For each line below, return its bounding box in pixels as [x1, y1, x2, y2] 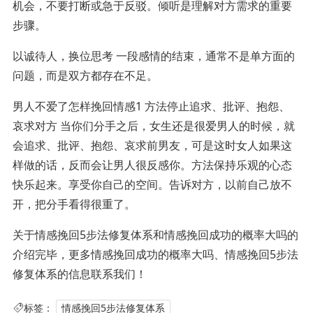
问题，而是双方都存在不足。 [12, 67, 158, 83]
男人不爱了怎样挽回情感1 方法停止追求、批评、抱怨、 [12, 98, 290, 114]
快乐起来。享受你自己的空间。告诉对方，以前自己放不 [12, 176, 292, 192]
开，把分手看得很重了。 [12, 196, 136, 212]
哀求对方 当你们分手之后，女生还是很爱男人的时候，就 [12, 117, 295, 133]
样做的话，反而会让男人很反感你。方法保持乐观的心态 [12, 156, 292, 173]
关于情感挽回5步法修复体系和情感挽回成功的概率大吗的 [12, 226, 298, 242]
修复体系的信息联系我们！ [12, 265, 147, 282]
